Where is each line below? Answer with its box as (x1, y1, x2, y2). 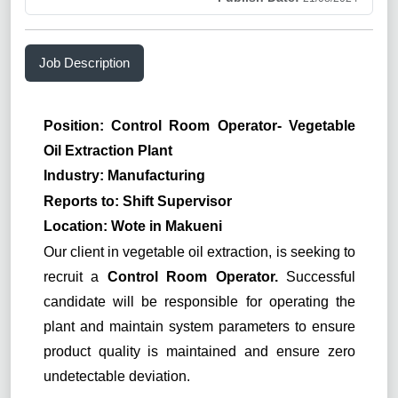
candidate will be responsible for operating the (43, 293, 355, 309)
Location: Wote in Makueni (43, 219, 222, 235)
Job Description (39, 54, 130, 70)
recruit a (43, 268, 107, 284)
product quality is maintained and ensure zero (43, 343, 355, 359)
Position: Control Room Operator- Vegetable (43, 117, 355, 133)
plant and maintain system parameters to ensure (43, 318, 355, 334)
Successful (286, 268, 355, 284)
